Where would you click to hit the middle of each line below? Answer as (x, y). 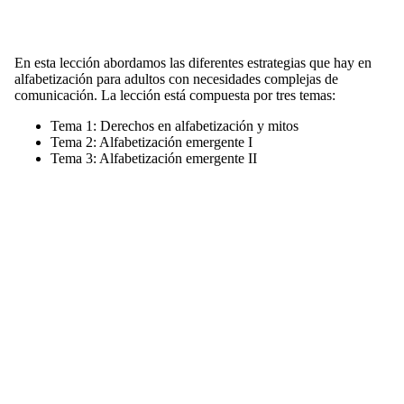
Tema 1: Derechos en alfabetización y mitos (174, 126)
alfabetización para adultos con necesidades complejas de (176, 79)
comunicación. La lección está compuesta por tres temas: (175, 96)
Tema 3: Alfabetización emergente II (154, 159)
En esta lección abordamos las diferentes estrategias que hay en (193, 63)
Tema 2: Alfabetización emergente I (151, 142)
